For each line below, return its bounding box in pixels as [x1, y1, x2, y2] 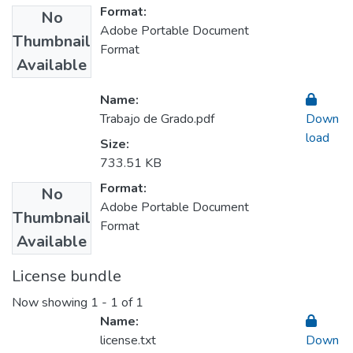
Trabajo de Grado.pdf [100, 110, 214, 128]
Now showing [12, 294, 91, 312]
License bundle [12, 266, 121, 288]
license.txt [100, 332, 156, 350]
